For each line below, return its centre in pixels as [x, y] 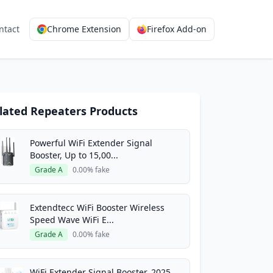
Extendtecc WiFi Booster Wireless [97, 207]
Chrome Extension [84, 29]
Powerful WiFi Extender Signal [91, 143]
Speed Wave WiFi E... [72, 220]
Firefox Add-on [177, 29]
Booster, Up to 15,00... [74, 155]
